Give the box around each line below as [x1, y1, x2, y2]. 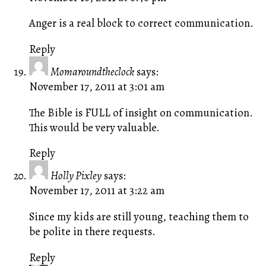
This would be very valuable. [28, 119, 160, 135]
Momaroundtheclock [50, 64, 134, 79]
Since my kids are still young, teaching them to [28, 208, 249, 224]
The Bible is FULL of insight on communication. [28, 104, 255, 120]
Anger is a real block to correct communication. [28, 15, 254, 31]
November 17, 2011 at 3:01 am [28, 78, 164, 94]
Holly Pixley [50, 168, 102, 183]
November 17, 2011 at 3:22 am [28, 183, 164, 198]
